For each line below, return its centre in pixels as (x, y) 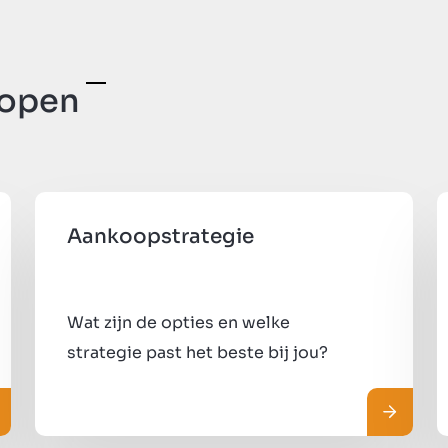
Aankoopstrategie (161, 236)
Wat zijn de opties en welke (179, 322)
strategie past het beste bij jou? (198, 352)
